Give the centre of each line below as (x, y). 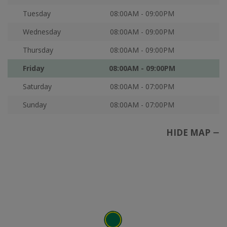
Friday (34, 68)
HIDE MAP (188, 133)
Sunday (35, 105)
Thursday (38, 50)
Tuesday (37, 13)
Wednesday (42, 32)
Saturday (37, 86)
